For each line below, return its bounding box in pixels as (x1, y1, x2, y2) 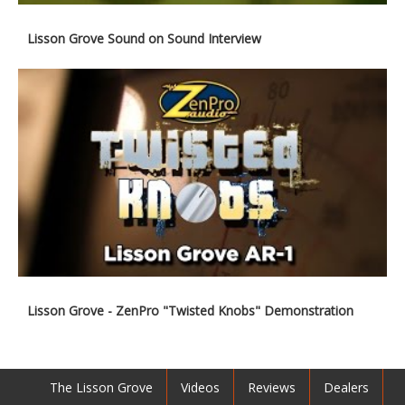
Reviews (248, 378, 296, 396)
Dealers (324, 378, 369, 396)
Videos (181, 378, 220, 396)
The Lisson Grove (50, 378, 153, 396)
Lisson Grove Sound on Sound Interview (27, 30, 261, 48)
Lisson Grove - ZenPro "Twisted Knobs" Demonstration (27, 301, 353, 319)
